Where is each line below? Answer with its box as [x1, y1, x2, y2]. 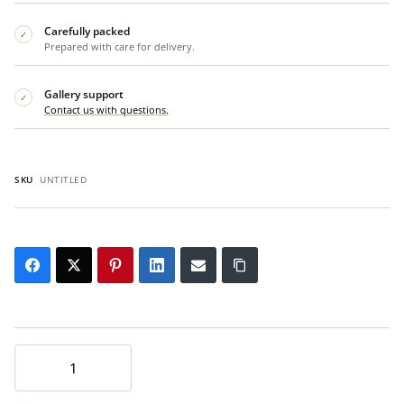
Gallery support [44, 86, 124, 102]
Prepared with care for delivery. [44, 40, 195, 54]
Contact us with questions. [44, 102, 169, 116]
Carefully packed [44, 23, 130, 40]
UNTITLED [36, 173, 87, 187]
